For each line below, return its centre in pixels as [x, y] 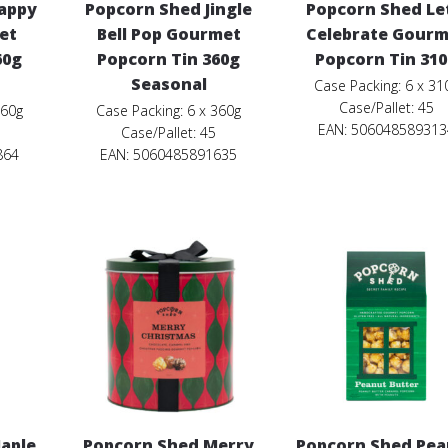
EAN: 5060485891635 [169, 155]
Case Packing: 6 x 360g [169, 111]
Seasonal [168, 84]
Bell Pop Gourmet [168, 34]
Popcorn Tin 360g [169, 59]
